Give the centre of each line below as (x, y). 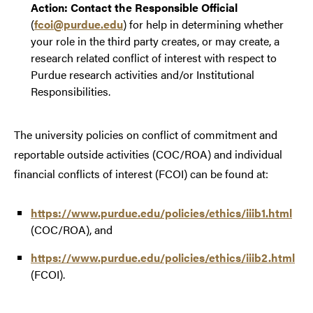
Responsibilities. (71, 92)
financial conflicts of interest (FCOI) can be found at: (141, 174)
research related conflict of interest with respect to (154, 58)
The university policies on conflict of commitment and (146, 135)
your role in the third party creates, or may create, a (155, 41)
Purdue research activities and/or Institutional (143, 75)
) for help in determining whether (203, 24)
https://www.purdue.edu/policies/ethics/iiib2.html (163, 258)
